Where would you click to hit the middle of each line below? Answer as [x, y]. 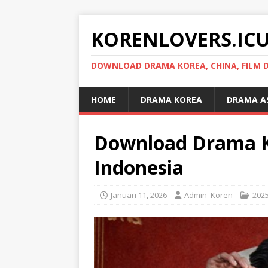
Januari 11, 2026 [139, 195]
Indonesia [139, 167]
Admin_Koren [208, 195]
